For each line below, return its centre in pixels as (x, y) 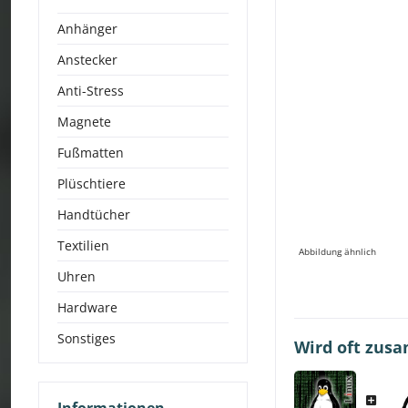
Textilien (83, 245)
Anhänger (87, 29)
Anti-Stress (91, 91)
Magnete (84, 122)
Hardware (87, 307)
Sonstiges (87, 338)
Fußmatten (91, 153)
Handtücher (94, 214)
